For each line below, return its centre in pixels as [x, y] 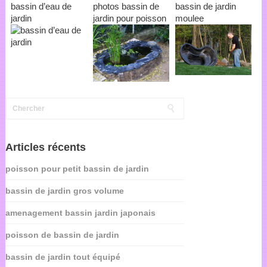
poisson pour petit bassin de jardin [77, 169]
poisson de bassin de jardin [62, 235]
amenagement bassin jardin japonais [80, 213]
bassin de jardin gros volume [64, 191]
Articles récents [45, 148]
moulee [189, 18]
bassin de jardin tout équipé [63, 257]
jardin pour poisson [129, 18]
